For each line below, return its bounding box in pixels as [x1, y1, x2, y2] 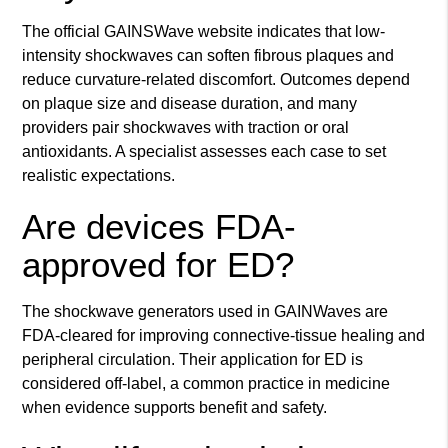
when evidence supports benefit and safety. [22, 399, 328, 417]
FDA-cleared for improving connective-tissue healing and [22, 327, 426, 345]
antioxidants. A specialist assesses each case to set [22, 143, 387, 161]
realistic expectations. [22, 167, 176, 185]
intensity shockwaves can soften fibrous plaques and [22, 47, 395, 65]
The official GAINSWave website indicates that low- [22, 23, 386, 41]
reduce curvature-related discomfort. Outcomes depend [22, 71, 411, 89]
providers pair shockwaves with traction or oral [22, 119, 350, 137]
